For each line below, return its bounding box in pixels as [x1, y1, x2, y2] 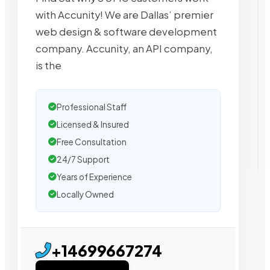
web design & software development [36, 25, 217, 39]
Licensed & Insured [57, 119, 129, 130]
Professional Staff [57, 102, 127, 113]
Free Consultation [57, 137, 127, 148]
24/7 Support [57, 154, 110, 165]
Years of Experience [57, 172, 132, 183]
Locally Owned [57, 189, 114, 200]
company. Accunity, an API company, [36, 42, 213, 55]
